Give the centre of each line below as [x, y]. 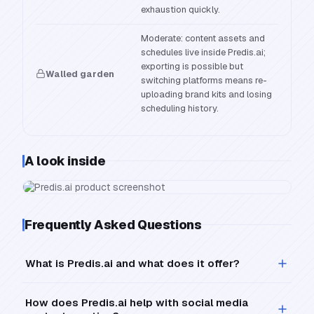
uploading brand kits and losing [206, 94]
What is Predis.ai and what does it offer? [132, 263]
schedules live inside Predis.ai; [203, 52]
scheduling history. [180, 108]
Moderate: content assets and [203, 38]
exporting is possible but [192, 66]
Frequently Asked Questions [113, 225]
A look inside [65, 161]
